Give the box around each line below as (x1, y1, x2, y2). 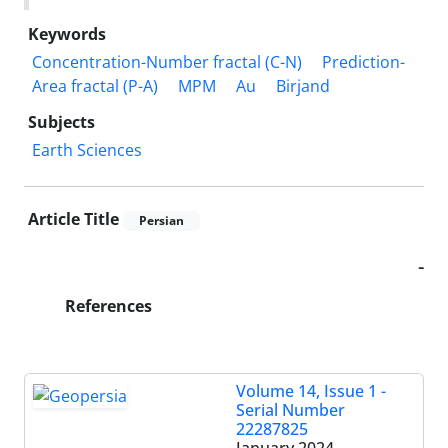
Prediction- (322, 50, 405, 73)
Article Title (28, 207, 119, 230)
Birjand (276, 74, 330, 97)
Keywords (28, 22, 106, 45)
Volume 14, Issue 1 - (236, 379, 386, 402)
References (61, 294, 152, 317)
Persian (139, 211, 184, 229)
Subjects (28, 110, 95, 133)
